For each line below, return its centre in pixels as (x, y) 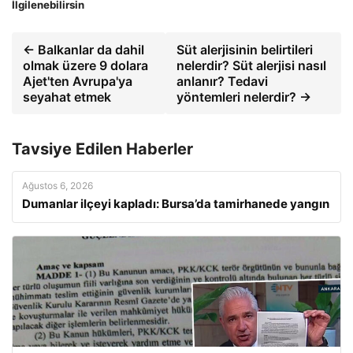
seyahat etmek (67, 97)
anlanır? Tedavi (223, 82)
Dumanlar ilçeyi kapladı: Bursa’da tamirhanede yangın (176, 204)
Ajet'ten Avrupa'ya (78, 82)
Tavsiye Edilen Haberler (102, 149)
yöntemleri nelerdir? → (244, 97)
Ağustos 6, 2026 (58, 186)
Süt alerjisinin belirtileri (245, 50)
